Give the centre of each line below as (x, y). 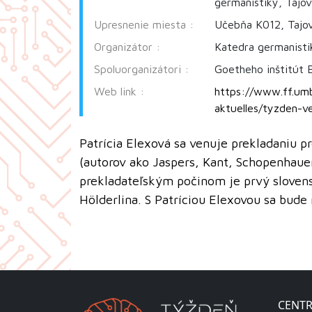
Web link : (119, 91)
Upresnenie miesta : (144, 24)
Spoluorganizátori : (141, 69)
